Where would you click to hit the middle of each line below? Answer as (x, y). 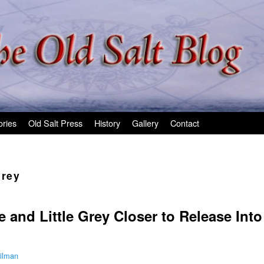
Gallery (145, 123)
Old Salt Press (55, 123)
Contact (185, 123)
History (107, 123)
